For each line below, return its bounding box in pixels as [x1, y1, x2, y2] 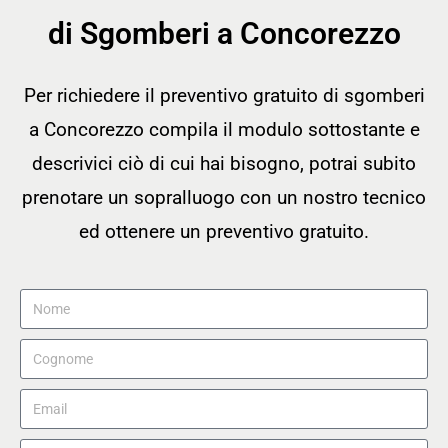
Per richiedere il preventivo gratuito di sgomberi [23, 84, 425, 108]
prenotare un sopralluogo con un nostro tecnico [22, 186, 426, 210]
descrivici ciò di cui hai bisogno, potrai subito [32, 152, 416, 176]
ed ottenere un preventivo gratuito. [79, 220, 369, 244]
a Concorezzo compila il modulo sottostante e [28, 118, 420, 142]
